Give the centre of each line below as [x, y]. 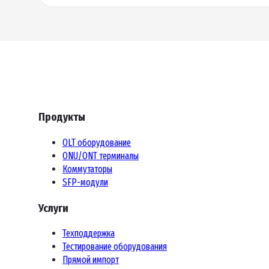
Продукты [62, 117]
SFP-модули [85, 182]
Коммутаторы [87, 169]
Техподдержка [89, 234]
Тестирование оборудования [115, 247]
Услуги [53, 208]
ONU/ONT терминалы [101, 156]
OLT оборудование [97, 142]
